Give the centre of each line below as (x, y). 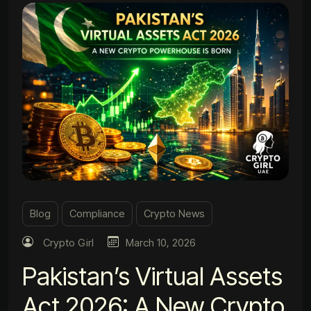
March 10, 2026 (161, 242)
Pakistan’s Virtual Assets (152, 276)
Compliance (97, 213)
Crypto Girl (68, 242)
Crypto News (174, 213)
